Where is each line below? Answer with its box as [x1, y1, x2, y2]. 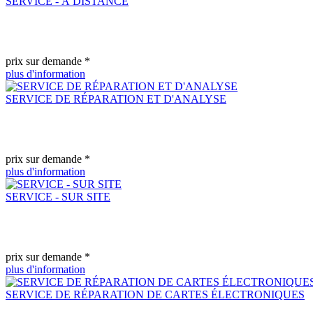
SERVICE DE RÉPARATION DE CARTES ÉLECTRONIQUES [6, 288, 305, 300]
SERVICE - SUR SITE [6, 190, 110, 203]
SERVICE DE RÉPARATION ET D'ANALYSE [6, 92, 226, 105]
